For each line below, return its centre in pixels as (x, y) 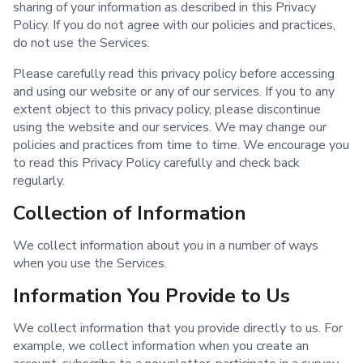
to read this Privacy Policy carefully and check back (156, 163)
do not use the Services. (81, 43)
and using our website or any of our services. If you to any (174, 92)
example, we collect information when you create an (161, 346)
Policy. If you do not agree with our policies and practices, (174, 26)
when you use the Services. (90, 264)
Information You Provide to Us (152, 296)
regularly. (39, 181)
